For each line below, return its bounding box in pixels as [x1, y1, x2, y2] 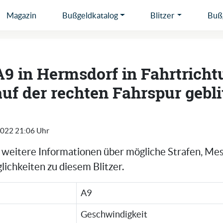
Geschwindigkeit [81, 210, 148, 220]
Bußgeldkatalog [62, 10, 118, 20]
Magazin [6, 10, 36, 20]
